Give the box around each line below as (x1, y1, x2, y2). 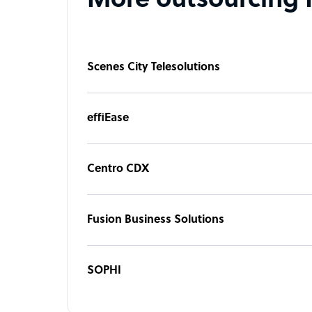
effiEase (87, 111, 129, 125)
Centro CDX (87, 162, 149, 175)
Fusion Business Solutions (87, 213, 224, 226)
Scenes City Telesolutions (87, 61, 220, 74)
